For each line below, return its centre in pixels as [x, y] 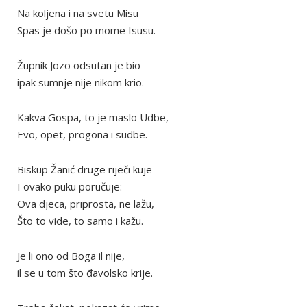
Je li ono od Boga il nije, [71, 256]
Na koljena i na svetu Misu [78, 13]
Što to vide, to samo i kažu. [80, 221]
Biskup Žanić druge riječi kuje [85, 170]
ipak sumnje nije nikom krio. [81, 83]
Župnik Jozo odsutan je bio [79, 65]
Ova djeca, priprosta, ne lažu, [86, 204]
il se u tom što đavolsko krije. [85, 273]
